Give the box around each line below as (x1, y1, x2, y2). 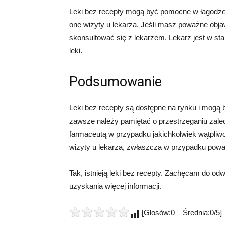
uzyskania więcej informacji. (69, 182, 161, 190)
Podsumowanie (69, 74, 162, 90)
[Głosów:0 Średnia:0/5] (140, 208, 222, 217)
